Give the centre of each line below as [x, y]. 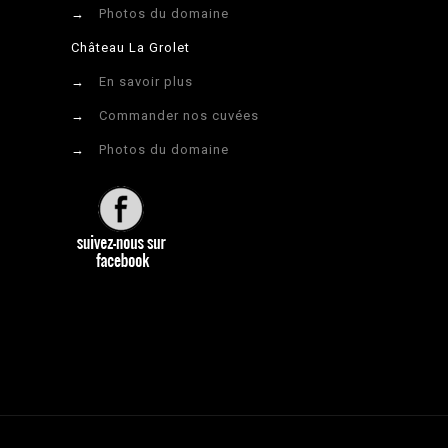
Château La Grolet [131, 48]
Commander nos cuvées [179, 116]
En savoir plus [146, 82]
